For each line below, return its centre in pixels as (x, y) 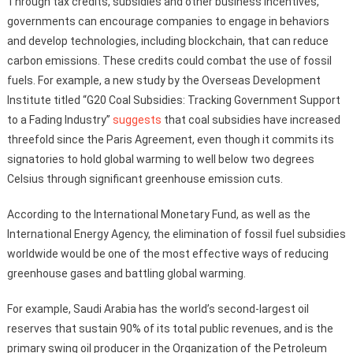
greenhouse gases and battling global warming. (126, 273)
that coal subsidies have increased (251, 119)
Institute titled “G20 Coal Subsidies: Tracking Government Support (173, 100)
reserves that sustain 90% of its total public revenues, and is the (170, 328)
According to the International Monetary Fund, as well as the (158, 214)
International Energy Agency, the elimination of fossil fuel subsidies (176, 234)
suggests (137, 119)
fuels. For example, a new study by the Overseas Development (163, 80)
